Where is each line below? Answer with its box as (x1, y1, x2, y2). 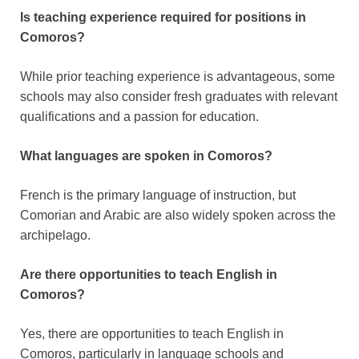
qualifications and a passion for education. (20, 110, 259, 124)
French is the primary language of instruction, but (20, 188, 296, 203)
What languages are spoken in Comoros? (20, 149, 272, 163)
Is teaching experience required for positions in (20, 10, 306, 25)
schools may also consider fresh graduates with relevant (20, 90, 337, 104)
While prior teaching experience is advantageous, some (20, 70, 335, 84)
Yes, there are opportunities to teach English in (20, 327, 284, 341)
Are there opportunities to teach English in (20, 268, 277, 282)
